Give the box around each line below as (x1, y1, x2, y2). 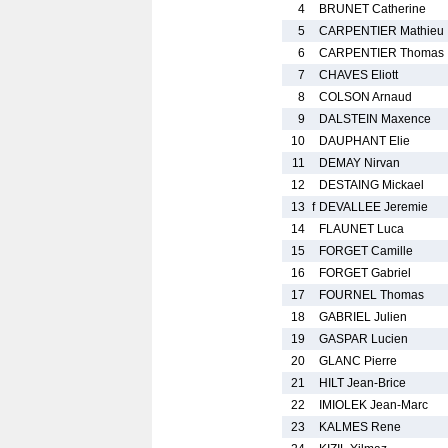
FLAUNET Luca (319, 222, 404, 236)
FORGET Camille (319, 244, 413, 258)
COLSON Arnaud (319, 90, 412, 104)
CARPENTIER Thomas (319, 46, 444, 60)
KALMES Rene (319, 420, 401, 434)
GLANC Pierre (319, 354, 397, 368)
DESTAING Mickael (319, 178, 424, 192)
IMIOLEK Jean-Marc (319, 398, 428, 412)
